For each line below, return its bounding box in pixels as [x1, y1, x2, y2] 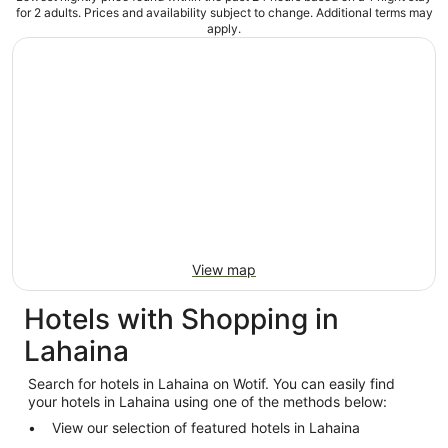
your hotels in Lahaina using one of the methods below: [28, 393, 387, 410]
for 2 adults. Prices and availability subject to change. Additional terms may [15, 5, 433, 20]
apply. [207, 21, 241, 36]
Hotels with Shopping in [24, 302, 339, 336]
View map [192, 261, 256, 278]
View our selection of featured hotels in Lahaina [52, 419, 360, 436]
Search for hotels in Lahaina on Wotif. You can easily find [28, 375, 395, 392]
